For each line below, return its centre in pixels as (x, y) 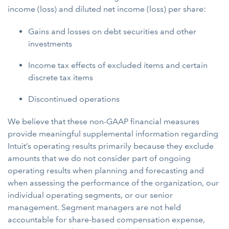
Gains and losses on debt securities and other (112, 31)
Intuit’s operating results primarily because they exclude (111, 146)
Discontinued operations (74, 99)
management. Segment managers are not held (94, 207)
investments (50, 44)
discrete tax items (61, 77)
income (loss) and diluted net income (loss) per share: (107, 9)
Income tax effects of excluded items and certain (118, 65)
